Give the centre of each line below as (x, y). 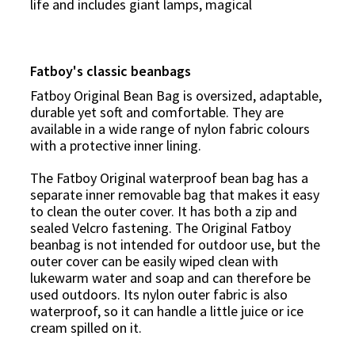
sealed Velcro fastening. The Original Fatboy (160, 227)
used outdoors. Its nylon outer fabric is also (159, 294)
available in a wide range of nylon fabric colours (170, 128)
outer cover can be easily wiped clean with (154, 261)
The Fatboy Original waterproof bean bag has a (169, 177)
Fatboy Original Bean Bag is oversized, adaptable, (176, 95)
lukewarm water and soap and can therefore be (170, 277)
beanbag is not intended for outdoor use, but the (175, 244)
